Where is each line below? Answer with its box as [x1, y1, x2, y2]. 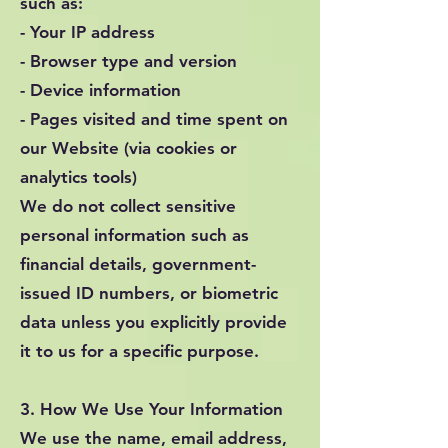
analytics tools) [20, 167, 137, 187]
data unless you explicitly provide [20, 312, 287, 332]
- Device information [20, 80, 181, 100]
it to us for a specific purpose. [20, 341, 259, 361]
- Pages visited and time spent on [20, 109, 288, 129]
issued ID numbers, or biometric [20, 283, 278, 303]
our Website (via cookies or [20, 138, 237, 158]
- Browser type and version [20, 51, 237, 71]
